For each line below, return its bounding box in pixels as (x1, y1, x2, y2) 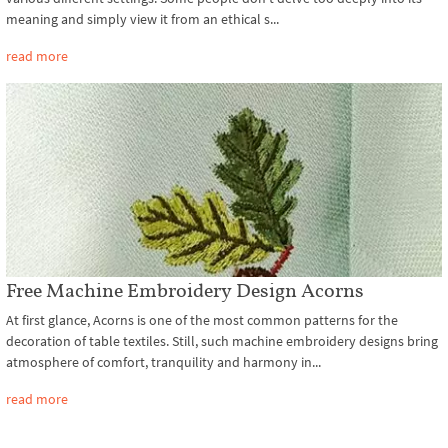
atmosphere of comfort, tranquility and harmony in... (6, 353, 321, 372)
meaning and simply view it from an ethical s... (6, 10, 279, 29)
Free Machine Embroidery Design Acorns (6, 278, 364, 303)
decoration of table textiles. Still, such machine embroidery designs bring (6, 332, 438, 351)
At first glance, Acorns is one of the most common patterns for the (6, 311, 398, 330)
